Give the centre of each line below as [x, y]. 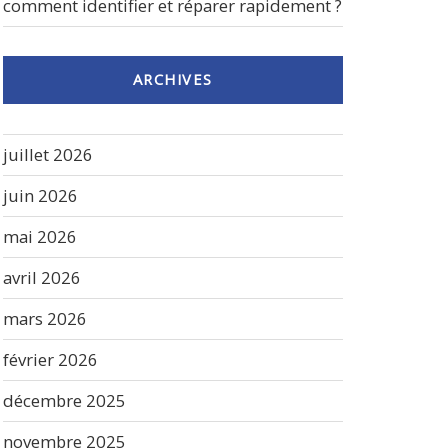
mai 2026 [39, 236]
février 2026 [50, 359]
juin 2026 [40, 195]
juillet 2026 [47, 154]
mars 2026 [44, 318]
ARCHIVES [172, 79]
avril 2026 [41, 277]
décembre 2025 [64, 400]
